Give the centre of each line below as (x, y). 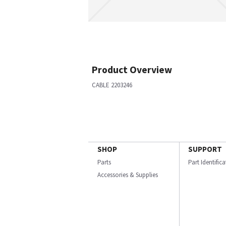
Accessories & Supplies (128, 175)
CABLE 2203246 (112, 85)
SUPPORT (205, 149)
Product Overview (132, 70)
